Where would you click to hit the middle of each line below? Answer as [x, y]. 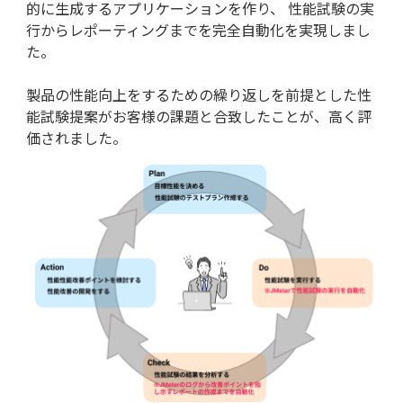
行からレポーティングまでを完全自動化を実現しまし [198, 30]
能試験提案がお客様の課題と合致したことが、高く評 [199, 116]
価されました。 [76, 138]
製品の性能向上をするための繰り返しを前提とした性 [199, 95]
